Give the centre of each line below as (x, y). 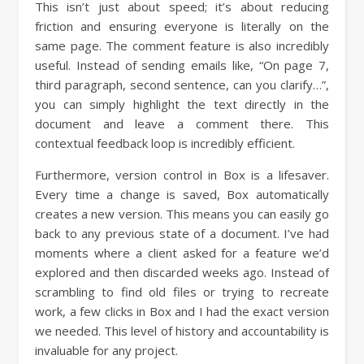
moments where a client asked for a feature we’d (182, 253)
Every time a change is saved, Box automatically (182, 194)
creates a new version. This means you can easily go (182, 214)
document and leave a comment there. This (182, 123)
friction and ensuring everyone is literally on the (182, 26)
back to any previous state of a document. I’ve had (182, 233)
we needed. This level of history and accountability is (182, 331)
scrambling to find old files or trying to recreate (182, 292)
